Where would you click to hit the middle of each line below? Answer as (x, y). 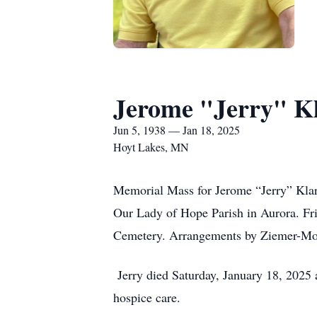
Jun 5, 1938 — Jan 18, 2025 (177, 130)
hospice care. (147, 297)
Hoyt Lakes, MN (151, 147)
